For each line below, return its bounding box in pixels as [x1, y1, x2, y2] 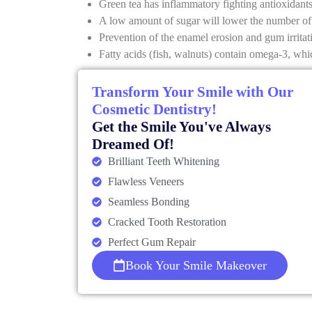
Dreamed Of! [92, 135, 174, 153]
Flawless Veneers [107, 175, 184, 187]
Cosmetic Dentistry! [92, 100, 217, 118]
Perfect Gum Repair [107, 235, 196, 248]
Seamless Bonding [107, 195, 189, 208]
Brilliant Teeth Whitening [107, 155, 219, 167]
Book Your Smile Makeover [125, 258, 267, 272]
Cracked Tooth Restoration [107, 215, 226, 228]
